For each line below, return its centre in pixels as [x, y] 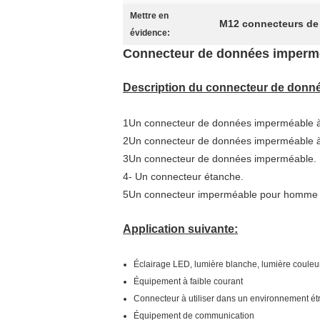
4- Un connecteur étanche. [183, 176]
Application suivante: [180, 229]
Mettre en [149, 16]
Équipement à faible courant [188, 281]
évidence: [150, 33]
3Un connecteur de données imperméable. [220, 159]
